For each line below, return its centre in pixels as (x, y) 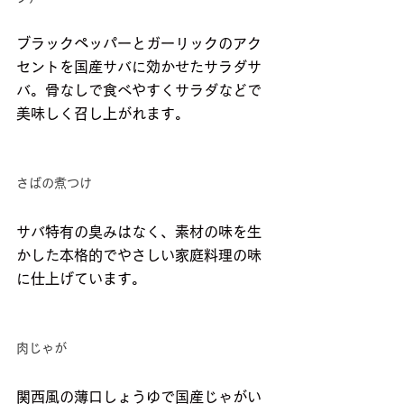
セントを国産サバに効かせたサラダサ (139, 67)
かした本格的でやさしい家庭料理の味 (139, 256)
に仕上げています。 (81, 279)
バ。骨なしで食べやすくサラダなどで (139, 91)
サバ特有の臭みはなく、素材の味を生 (139, 232)
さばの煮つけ (54, 184)
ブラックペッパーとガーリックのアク (139, 44)
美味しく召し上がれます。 (103, 114)
